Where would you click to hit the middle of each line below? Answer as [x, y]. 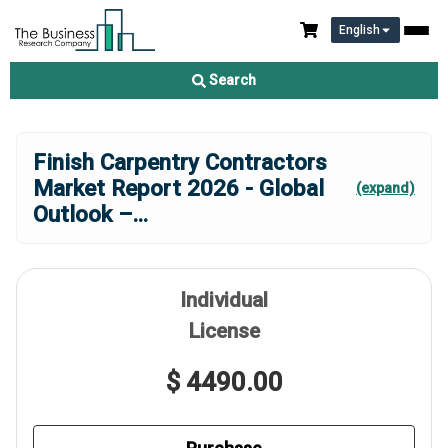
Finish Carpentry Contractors [180, 162]
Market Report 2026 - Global [178, 188]
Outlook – [83, 214]
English [359, 30]
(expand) [385, 188]
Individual [224, 300]
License [224, 331]
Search [231, 80]
